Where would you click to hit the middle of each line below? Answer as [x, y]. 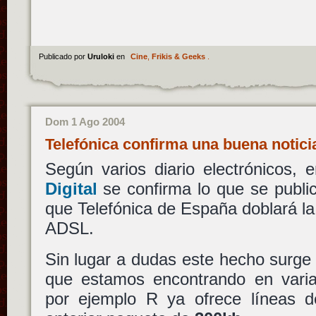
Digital [71, 189]
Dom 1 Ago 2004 [85, 122]
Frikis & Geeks [178, 57]
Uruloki [102, 57]
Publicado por [63, 57]
